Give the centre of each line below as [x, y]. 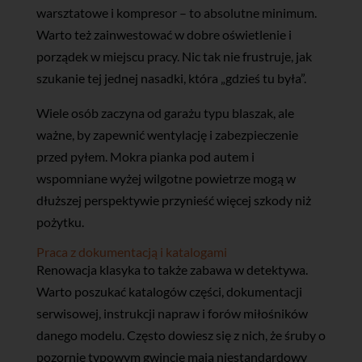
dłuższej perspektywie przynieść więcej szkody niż [173, 200]
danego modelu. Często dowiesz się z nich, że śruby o [181, 335]
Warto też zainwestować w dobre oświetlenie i [164, 34]
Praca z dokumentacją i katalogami [131, 251]
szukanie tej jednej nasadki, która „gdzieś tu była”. [171, 78]
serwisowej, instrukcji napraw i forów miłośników [172, 313]
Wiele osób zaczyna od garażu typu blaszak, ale [165, 112]
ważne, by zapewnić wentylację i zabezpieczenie [167, 134]
